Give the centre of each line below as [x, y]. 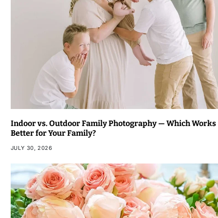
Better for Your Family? [53, 133]
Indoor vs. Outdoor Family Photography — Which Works [113, 124]
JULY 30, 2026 [31, 148]
